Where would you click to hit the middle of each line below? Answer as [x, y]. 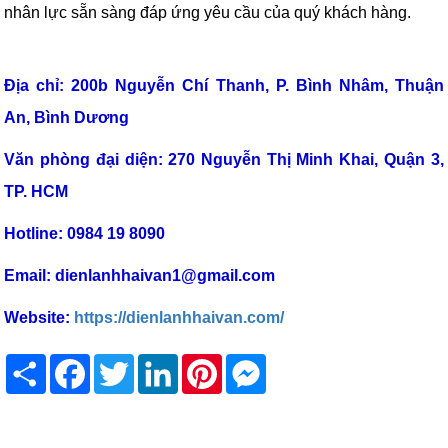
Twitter [155, 362]
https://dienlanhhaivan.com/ [179, 318]
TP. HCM [36, 192]
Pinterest [247, 362]
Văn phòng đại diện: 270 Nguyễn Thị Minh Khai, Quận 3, [224, 160]
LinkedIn [204, 362]
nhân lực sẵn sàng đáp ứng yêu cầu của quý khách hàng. [210, 13]
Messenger [296, 362]
